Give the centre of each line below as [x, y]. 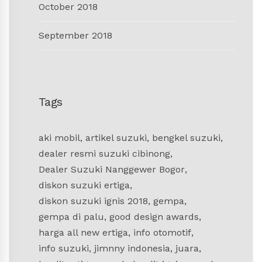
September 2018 [75, 36]
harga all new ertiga [83, 233]
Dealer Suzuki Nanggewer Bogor [112, 170]
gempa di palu [71, 217]
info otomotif [162, 233]
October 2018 [68, 7]
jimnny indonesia [132, 249]
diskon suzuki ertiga [84, 185]
